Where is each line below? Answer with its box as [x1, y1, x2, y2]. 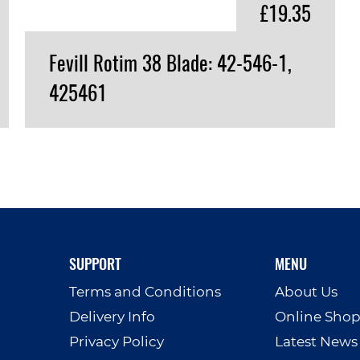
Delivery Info [69, 310, 155, 324]
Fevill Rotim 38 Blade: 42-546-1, [48, 47, 297, 77]
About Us [274, 285, 337, 299]
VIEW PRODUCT [101, 146, 211, 159]
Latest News [274, 335, 358, 349]
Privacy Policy [69, 335, 164, 349]
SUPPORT [69, 253, 121, 274]
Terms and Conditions [69, 285, 221, 299]
